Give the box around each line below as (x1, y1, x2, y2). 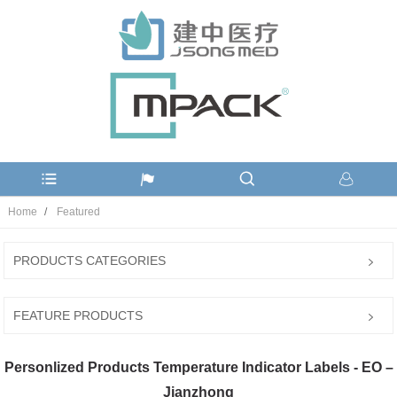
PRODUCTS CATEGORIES (13, 253, 167, 268)
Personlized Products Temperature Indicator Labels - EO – (4, 359, 393, 375)
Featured (56, 205, 100, 218)
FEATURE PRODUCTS (13, 307, 144, 323)
